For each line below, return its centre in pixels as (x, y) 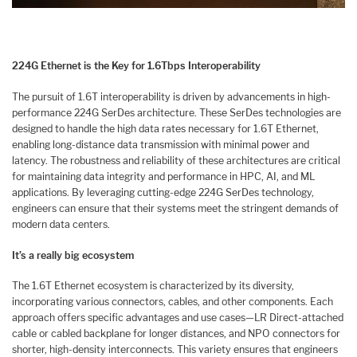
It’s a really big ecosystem (73, 255)
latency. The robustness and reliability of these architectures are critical (176, 160)
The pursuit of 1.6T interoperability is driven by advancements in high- (171, 96)
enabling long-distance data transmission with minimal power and (161, 144)
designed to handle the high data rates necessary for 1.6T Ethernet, (165, 128)
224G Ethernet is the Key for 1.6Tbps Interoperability (136, 66)
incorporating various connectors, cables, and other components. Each (173, 302)
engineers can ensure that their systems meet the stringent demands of (175, 208)
